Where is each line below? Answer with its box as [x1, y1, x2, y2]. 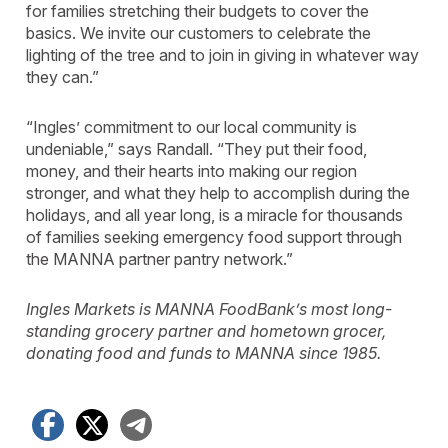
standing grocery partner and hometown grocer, [26, 321, 386, 341]
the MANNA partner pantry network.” [26, 249, 293, 269]
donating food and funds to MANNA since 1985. [26, 343, 381, 363]
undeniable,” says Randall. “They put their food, [26, 139, 367, 159]
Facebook [64, 405, 206, 444]
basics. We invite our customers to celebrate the [26, 23, 371, 43]
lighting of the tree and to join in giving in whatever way [26, 45, 419, 65]
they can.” [26, 67, 99, 87]
